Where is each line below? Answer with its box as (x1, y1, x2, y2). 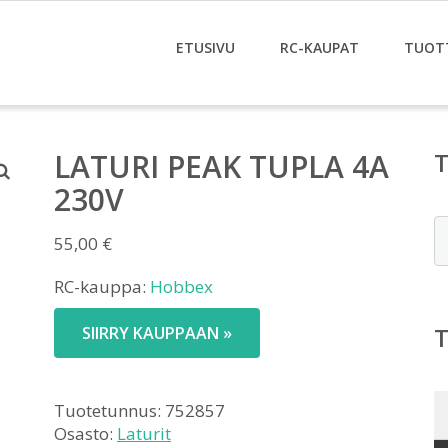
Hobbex (150, 275, 213, 298)
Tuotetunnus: (54, 399, 165, 422)
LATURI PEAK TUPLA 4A (54, 146, 389, 187)
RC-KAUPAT (280, 38, 359, 57)
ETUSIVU (176, 38, 235, 57)
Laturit (117, 422, 171, 445)
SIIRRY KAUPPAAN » (82, 322, 232, 344)
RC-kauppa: (54, 275, 150, 298)
